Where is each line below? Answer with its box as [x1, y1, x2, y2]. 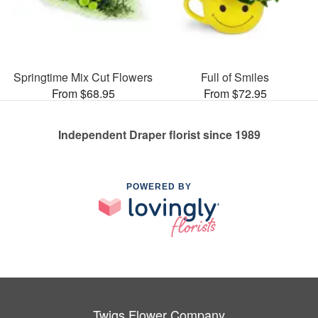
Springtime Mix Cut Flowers [13, 69, 153, 86]
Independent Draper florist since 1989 [57, 126, 261, 143]
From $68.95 [51, 85, 115, 102]
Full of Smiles [201, 69, 269, 86]
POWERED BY [126, 182, 192, 192]
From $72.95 [203, 85, 267, 102]
